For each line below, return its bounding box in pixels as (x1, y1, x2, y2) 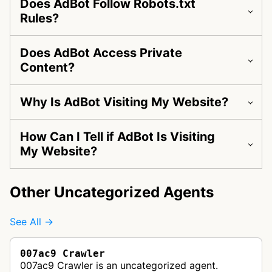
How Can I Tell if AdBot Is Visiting (20, 129, 215, 144)
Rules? (20, 11, 59, 26)
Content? (20, 60, 75, 75)
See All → (10, 216, 53, 228)
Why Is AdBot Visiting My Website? (20, 95, 228, 110)
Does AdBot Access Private (20, 46, 182, 61)
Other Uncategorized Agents (10, 183, 214, 202)
